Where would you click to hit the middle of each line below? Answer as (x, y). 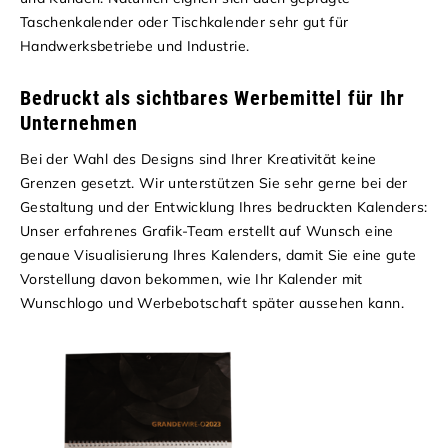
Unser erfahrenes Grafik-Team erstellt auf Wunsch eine (207, 230)
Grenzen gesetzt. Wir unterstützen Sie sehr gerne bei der (214, 182)
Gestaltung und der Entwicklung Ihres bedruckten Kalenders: (224, 206)
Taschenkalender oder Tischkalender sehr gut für (184, 21)
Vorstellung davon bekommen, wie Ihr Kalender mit (191, 278)
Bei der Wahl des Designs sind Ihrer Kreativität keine (198, 158)
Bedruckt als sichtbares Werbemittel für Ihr (212, 97)
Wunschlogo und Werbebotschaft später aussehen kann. (212, 302)
